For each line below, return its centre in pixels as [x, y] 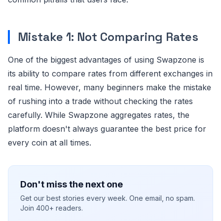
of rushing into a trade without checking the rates [100, 101]
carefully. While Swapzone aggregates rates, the [99, 115]
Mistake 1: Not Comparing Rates [108, 37]
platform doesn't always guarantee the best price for [107, 129]
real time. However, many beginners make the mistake [110, 87]
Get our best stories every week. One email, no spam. [108, 198]
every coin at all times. [50, 142]
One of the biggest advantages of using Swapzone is [106, 59]
